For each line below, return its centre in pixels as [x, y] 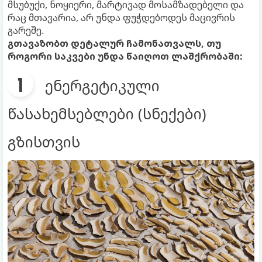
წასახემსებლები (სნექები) [107, 114]
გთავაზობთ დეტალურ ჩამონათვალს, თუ [114, 44]
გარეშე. [26, 31]
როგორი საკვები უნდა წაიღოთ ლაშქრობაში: [125, 56]
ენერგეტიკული [102, 86]
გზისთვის [44, 142]
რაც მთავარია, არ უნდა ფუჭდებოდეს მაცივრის [121, 18]
